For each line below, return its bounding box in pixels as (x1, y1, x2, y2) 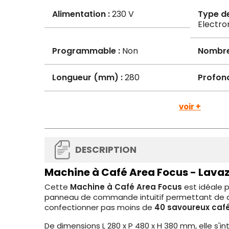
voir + (179, 101, 201, 112)
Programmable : (52, 45, 120, 57)
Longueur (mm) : (52, 72, 123, 83)
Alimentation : (52, 8, 110, 20)
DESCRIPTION (75, 144, 136, 156)
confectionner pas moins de (44, 202, 154, 213)
